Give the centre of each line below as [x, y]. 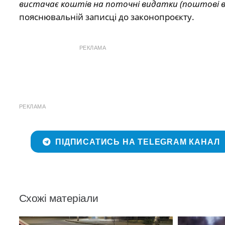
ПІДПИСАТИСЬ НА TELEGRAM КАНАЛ [138, 142]
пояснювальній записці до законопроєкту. [106, 17]
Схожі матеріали [59, 198]
